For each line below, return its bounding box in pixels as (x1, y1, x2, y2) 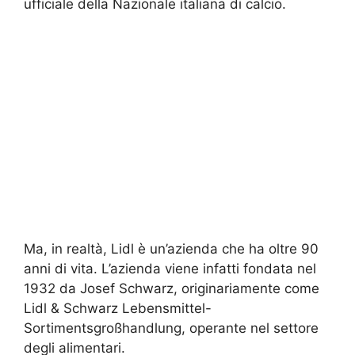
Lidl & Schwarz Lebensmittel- (24, 300, 212, 316)
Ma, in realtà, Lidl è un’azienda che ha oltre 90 (24, 240, 319, 257)
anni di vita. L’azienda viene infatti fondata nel (24, 260, 316, 277)
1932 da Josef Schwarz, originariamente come (24, 280, 319, 296)
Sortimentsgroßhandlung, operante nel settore (24, 319, 319, 336)
